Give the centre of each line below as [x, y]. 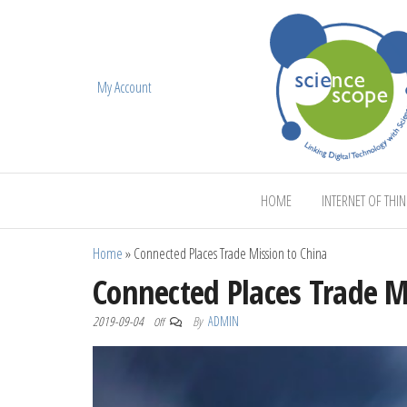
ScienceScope [325, 177]
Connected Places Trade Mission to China [230, 253]
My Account [124, 88]
